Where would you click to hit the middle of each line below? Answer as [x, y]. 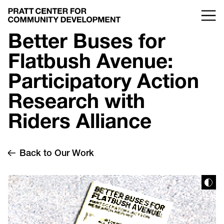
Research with [77, 104]
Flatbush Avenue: [91, 64]
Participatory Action [104, 84]
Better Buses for [87, 44]
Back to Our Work [57, 154]
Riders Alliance [80, 124]
